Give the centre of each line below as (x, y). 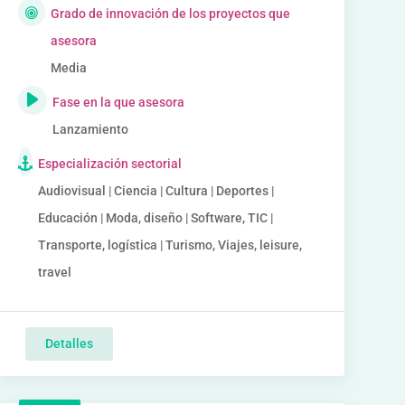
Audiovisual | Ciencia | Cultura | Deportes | (155, 191)
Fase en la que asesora (118, 102)
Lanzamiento (90, 129)
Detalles (69, 344)
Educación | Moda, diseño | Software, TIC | (155, 218)
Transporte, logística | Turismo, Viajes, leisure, (170, 245)
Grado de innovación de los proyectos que (171, 14)
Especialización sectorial (109, 164)
